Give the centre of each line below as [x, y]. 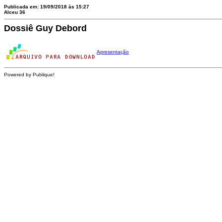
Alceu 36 [15, 12]
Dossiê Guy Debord [45, 28]
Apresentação [113, 52]
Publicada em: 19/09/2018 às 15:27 [47, 7]
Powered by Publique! [29, 75]
